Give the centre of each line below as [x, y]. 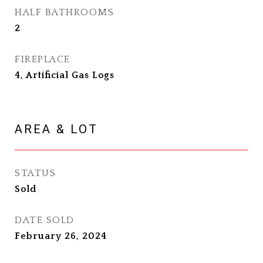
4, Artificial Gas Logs [65, 75]
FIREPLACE [43, 59]
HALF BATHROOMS [64, 12]
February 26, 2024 [61, 236]
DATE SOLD [45, 220]
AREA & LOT [56, 129]
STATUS [35, 173]
